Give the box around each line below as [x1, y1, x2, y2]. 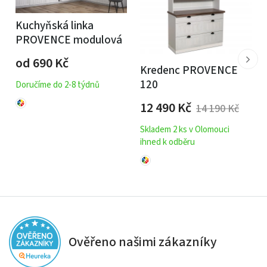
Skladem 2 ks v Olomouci [140, 123, 229, 136]
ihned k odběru [140, 135, 195, 148]
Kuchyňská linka [15, 17, 94, 34]
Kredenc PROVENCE [140, 62, 238, 79]
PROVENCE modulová [15, 32, 122, 48]
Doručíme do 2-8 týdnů [15, 78, 100, 91]
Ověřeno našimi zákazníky [69, 232, 217, 252]
